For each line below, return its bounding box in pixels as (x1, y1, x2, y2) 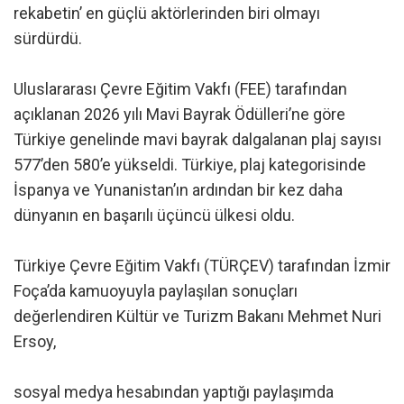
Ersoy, (14, 331, 56, 351)
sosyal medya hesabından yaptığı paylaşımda (14, 381, 334, 401)
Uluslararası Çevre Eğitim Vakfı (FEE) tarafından (14, 78, 347, 98)
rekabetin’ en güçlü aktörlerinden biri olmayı (14, 3, 320, 23)
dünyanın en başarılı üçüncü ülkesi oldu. (14, 205, 295, 225)
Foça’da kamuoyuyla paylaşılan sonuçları (14, 280, 298, 300)
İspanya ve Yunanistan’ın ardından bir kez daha (14, 179, 343, 199)
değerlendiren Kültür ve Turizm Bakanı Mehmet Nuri (14, 306, 381, 326)
